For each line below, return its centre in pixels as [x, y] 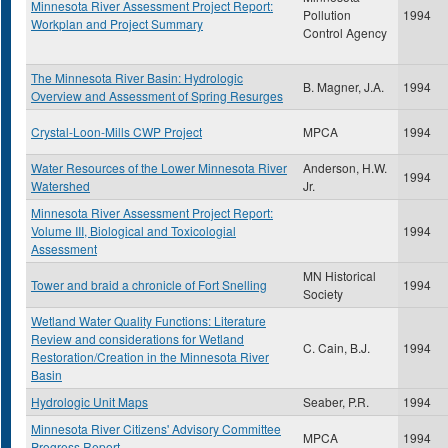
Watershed [60, 185]
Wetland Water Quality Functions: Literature [148, 320]
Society [323, 293]
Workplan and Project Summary [117, 23]
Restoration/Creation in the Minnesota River [150, 356]
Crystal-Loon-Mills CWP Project [116, 131]
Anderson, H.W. [345, 167]
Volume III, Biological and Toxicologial [133, 230]
